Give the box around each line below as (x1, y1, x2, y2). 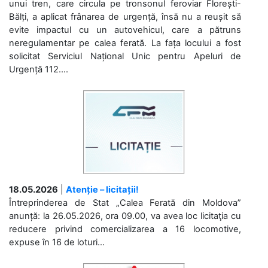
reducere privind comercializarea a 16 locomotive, (9, 223, 241, 234)
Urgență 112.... (9, 63, 68, 75)
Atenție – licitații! (66, 184, 139, 195)
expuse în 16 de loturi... (9, 236, 105, 248)
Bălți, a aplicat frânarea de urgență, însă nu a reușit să (9, 11, 241, 22)
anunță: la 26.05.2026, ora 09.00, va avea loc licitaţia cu (9, 210, 241, 221)
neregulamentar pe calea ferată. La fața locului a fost (9, 37, 241, 48)
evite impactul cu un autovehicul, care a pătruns (9, 24, 241, 35)
